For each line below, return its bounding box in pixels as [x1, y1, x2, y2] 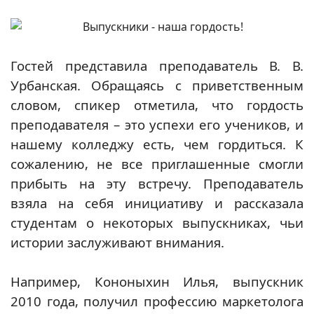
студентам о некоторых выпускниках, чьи [11, 214, 303, 231]
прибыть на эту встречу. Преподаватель [11, 175, 303, 192]
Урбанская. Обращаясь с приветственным [11, 76, 303, 94]
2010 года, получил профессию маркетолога [11, 292, 303, 310]
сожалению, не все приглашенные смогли [11, 155, 303, 172]
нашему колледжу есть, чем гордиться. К [11, 135, 303, 153]
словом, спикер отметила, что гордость [11, 96, 303, 114]
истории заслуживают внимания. [11, 233, 224, 251]
